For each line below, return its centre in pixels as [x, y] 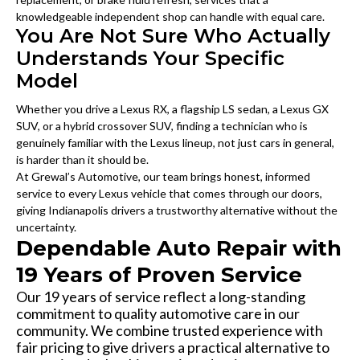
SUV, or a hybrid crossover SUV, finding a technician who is [162, 126]
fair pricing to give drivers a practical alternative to [173, 348]
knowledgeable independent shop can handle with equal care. [170, 17]
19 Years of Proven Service [159, 275]
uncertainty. [46, 227]
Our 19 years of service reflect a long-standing [161, 297]
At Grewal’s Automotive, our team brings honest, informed [163, 177]
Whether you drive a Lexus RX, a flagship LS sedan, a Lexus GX [172, 109]
